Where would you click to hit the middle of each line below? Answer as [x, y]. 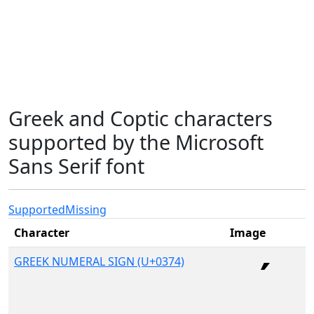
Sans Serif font [76, 166]
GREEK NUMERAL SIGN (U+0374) [99, 261]
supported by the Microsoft [136, 142]
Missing [86, 210]
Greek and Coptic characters [141, 118]
